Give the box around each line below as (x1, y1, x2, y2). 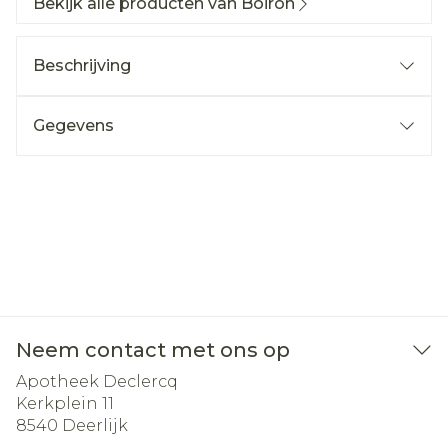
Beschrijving (33, 56, 131, 75)
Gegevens (33, 116, 114, 135)
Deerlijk (62, 416, 128, 435)
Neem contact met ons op (16, 338, 290, 362)
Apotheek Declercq (16, 372, 178, 391)
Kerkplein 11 (16, 394, 114, 413)
